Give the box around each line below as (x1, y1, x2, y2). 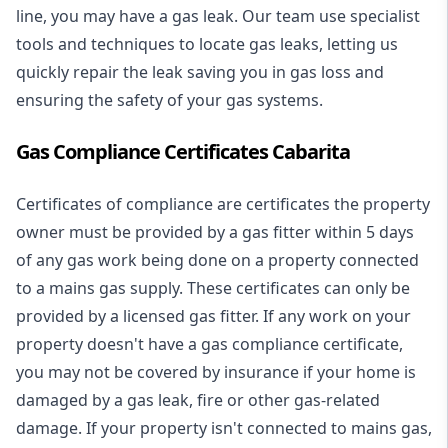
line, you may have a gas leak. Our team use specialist (16, 5, 420, 27)
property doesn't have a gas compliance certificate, (16, 333, 403, 355)
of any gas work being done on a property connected (16, 249, 419, 271)
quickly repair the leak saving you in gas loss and (16, 61, 384, 83)
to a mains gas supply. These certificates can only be (16, 277, 410, 299)
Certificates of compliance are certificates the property (16, 193, 430, 215)
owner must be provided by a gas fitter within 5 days (16, 221, 414, 243)
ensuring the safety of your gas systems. (16, 89, 323, 111)
